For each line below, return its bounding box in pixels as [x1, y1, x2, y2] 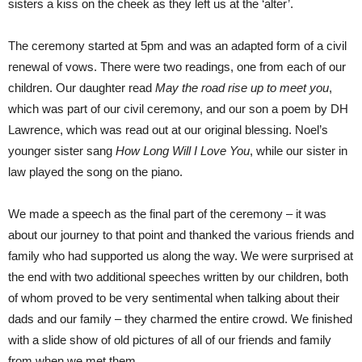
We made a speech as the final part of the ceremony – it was [8, 207, 326, 221]
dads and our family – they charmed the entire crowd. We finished [8, 312, 352, 326]
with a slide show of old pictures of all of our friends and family [8, 333, 331, 347]
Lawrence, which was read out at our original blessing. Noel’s [8, 123, 328, 137]
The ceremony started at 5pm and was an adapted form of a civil [8, 39, 347, 53]
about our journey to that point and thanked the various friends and [8, 228, 354, 242]
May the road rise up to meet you [155, 81, 329, 95]
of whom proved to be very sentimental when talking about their [8, 291, 339, 305]
